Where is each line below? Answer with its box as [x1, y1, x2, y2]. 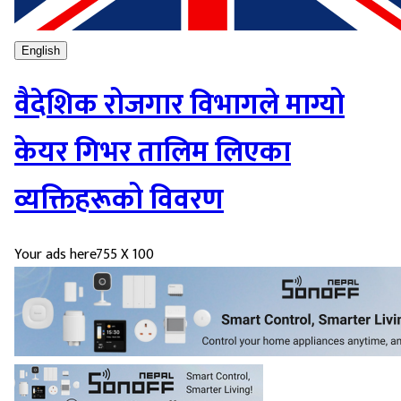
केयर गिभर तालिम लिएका [14, 128, 291, 176]
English [21, 43, 60, 57]
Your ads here [14, 243, 96, 268]
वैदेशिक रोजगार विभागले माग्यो [14, 81, 345, 129]
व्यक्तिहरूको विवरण [14, 175, 224, 224]
